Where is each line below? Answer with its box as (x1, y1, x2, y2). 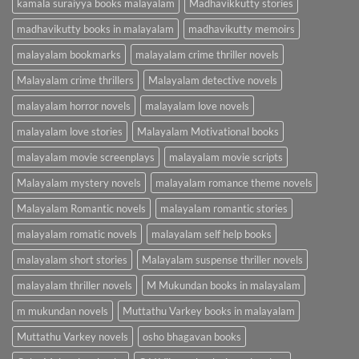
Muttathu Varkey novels (17, 329, 128, 343)
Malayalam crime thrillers (17, 73, 134, 87)
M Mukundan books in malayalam (147, 278, 301, 292)
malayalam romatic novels (17, 227, 137, 240)
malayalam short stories (17, 252, 127, 266)
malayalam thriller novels (17, 278, 132, 292)
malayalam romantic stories (160, 201, 288, 215)
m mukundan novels (17, 304, 108, 317)
